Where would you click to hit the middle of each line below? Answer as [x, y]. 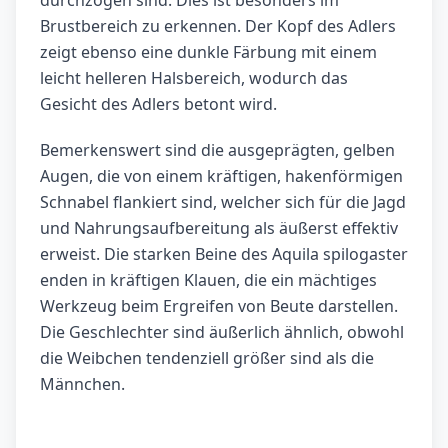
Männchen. [82, 384]
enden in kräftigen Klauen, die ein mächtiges [208, 280]
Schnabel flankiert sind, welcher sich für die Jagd [223, 202]
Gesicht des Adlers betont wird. [158, 104]
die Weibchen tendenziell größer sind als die [207, 358]
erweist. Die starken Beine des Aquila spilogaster [224, 254]
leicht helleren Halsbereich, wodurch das [194, 78]
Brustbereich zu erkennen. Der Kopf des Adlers [218, 26]
